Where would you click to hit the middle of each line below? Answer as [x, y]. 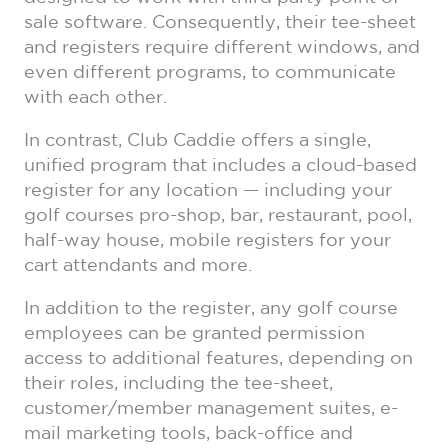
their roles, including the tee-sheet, [178, 383]
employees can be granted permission [194, 333]
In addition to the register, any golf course [211, 308]
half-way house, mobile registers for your [207, 240]
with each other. [95, 97]
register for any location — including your [208, 190]
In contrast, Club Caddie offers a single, [197, 140]
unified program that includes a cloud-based [220, 165]
